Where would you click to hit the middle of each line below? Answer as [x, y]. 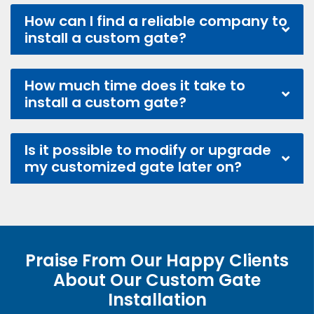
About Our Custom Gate [157, 280]
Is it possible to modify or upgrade [148, 150]
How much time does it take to [135, 86]
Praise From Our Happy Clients [157, 261]
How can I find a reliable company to [156, 21]
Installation [157, 300]
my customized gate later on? [133, 167]
